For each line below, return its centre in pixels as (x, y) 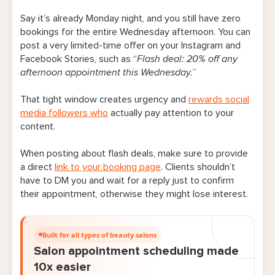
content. (38, 127)
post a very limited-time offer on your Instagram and (130, 46)
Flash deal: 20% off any (187, 59)
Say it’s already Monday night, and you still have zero (130, 19)
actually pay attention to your (171, 113)
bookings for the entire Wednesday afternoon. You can (135, 32)
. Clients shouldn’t (198, 167)
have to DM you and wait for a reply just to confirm (127, 181)
